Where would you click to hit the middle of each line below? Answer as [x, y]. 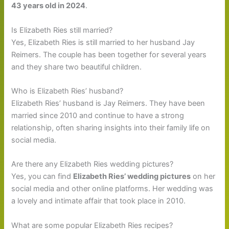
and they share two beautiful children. [77, 67]
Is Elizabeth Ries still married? [62, 30]
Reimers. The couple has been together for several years [109, 54]
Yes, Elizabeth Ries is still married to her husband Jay [103, 42]
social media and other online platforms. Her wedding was [112, 189]
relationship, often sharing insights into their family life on [111, 128]
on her [203, 177]
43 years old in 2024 [49, 6]
